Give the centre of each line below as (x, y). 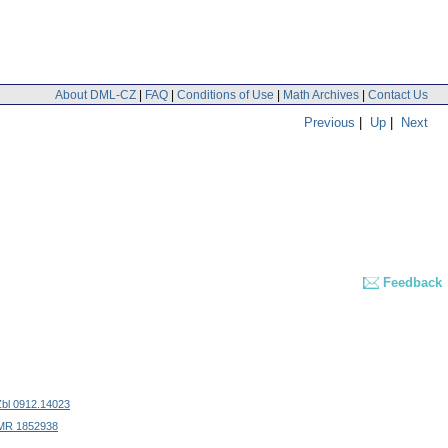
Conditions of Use (225, 94)
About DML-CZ (95, 94)
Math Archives (321, 94)
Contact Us (398, 94)
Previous (329, 122)
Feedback (412, 283)
